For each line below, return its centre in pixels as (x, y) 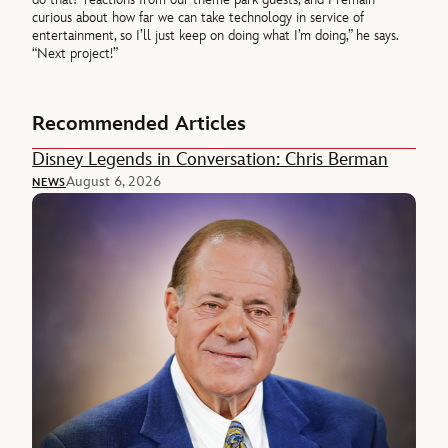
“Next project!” (75, 54)
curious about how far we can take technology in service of (198, 18)
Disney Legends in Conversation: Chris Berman (210, 159)
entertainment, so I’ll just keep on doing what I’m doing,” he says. (215, 36)
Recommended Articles (139, 123)
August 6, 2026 (114, 181)
